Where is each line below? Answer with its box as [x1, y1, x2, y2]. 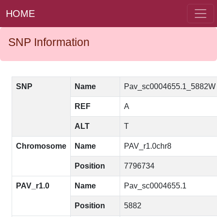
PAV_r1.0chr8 [124, 142, 171, 150]
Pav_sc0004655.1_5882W [124, 82, 216, 91]
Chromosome [16, 142, 66, 150]
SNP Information [8, 36, 90, 48]
